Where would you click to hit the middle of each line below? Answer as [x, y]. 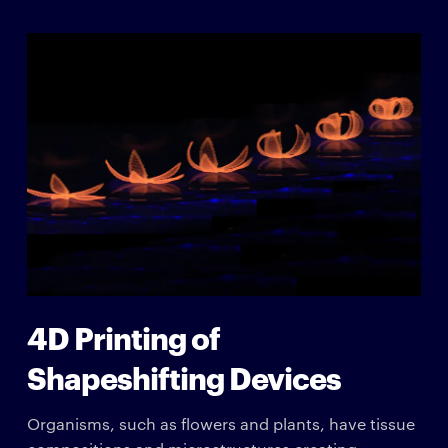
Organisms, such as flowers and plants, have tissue [220, 423]
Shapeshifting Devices [183, 376]
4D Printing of [123, 336]
